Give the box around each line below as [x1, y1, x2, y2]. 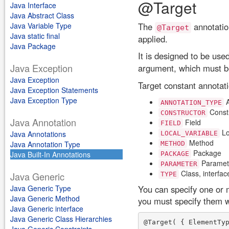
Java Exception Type [10, 95, 77, 105]
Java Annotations [10, 129, 66, 139]
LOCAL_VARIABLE [161, 129, 218, 137]
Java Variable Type [10, 20, 72, 31]
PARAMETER [161, 160, 197, 168]
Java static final [10, 31, 60, 41]
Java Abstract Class [10, 10, 74, 20]
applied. [138, 33, 168, 45]
